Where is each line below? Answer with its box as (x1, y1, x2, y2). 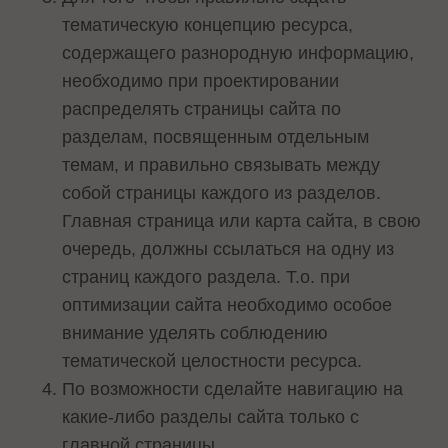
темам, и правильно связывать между (62, 155, 381, 176)
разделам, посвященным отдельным (62, 127, 370, 148)
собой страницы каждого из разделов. (62, 183, 382, 204)
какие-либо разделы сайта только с (62, 407, 360, 428)
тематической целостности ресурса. (62, 351, 363, 372)
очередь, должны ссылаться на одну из (62, 239, 395, 260)
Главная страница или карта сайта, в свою (62, 211, 422, 232)
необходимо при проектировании (62, 71, 340, 92)
